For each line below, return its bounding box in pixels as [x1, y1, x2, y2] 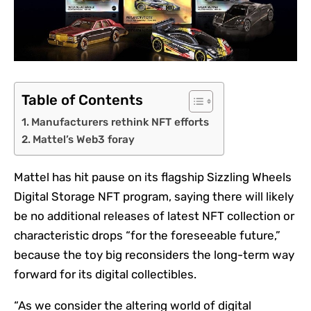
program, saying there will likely [120, 190, 294, 204]
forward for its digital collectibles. [14, 267, 196, 282]
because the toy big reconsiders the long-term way [14, 248, 294, 262]
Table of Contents [22, 92, 143, 109]
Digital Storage [14, 190, 98, 204]
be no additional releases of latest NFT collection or [14, 209, 294, 224]
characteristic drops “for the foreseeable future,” [14, 228, 280, 243]
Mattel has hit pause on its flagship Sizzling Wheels [14, 170, 292, 185]
